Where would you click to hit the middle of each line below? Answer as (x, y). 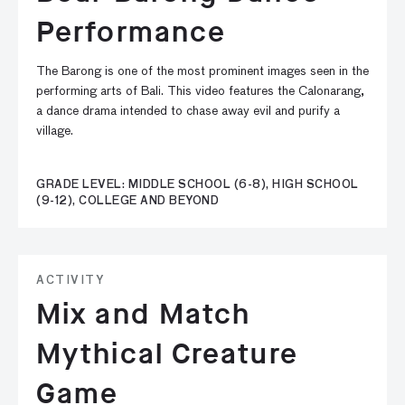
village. (55, 131)
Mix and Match (144, 314)
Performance (132, 32)
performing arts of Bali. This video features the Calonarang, (200, 91)
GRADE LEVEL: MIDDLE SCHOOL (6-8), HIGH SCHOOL (198, 185)
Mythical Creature (167, 354)
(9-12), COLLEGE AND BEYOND (127, 202)
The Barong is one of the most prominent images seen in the (202, 71)
